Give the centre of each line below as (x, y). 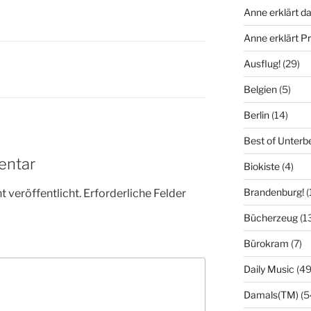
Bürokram (266, 244)
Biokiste (261, 167)
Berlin (256, 115)
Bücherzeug (270, 218)
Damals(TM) (271, 295)
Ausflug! (262, 64)
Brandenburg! (274, 192)
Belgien (260, 90)
